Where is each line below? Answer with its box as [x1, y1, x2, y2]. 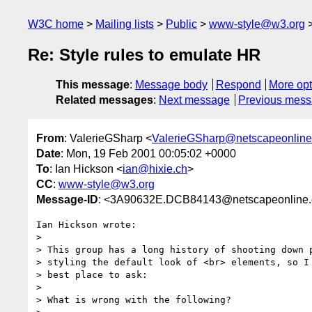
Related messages [56, 94, 153, 107]
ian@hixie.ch [123, 162, 187, 175]
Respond [215, 79, 261, 91]
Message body [135, 79, 208, 91]
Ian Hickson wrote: [36, 219, 136, 230]
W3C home [28, 18, 84, 30]
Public [166, 18, 197, 30]
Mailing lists [95, 18, 154, 30]
